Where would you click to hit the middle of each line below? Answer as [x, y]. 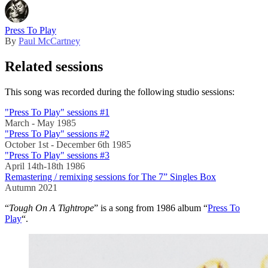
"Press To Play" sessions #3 [57, 156]
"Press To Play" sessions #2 [57, 134]
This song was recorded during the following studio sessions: [120, 92]
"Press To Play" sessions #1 [57, 112]
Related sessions [54, 67]
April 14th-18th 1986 [45, 166]
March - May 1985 [40, 123]
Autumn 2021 [31, 188]
